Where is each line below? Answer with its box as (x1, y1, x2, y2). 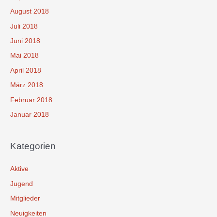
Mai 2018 (10, 52, 39, 60)
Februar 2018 (10, 96, 53, 104)
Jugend (10, 180, 33, 187)
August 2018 (10, 8, 49, 15)
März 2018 (10, 81, 44, 89)
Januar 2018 (10, 110, 49, 118)
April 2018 (10, 66, 42, 74)
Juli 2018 (10, 22, 38, 30)
